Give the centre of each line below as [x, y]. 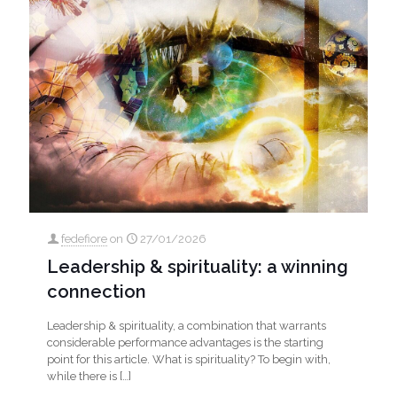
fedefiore [84, 238]
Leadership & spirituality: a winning [198, 266]
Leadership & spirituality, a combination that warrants [187, 325]
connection [97, 291]
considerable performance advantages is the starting [185, 342]
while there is [82, 376]
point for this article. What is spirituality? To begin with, [189, 359]
